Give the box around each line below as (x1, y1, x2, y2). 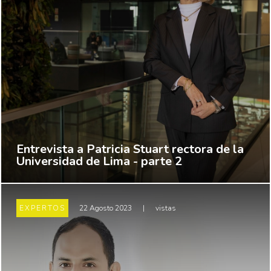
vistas (154, 203, 176, 214)
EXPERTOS (19, 203, 65, 214)
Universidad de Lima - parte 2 (16, 153, 182, 170)
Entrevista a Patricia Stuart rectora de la (16, 141, 244, 158)
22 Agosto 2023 (77, 203, 134, 214)
